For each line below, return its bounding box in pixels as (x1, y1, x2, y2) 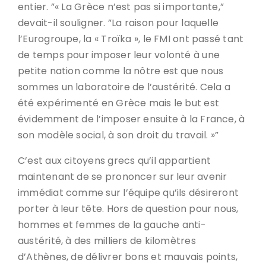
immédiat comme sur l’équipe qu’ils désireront (18, 186, 239, 199)
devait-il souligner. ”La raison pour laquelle (18, 16, 219, 30)
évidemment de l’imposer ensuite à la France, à (18, 112, 245, 126)
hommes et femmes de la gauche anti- (18, 218, 206, 232)
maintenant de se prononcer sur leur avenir (18, 170, 227, 183)
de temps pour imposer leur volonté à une (18, 48, 220, 62)
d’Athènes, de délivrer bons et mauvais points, (18, 250, 238, 264)
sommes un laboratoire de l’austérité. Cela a (18, 80, 230, 94)
